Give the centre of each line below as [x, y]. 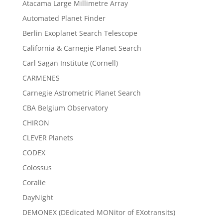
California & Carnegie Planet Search [82, 48]
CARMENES [41, 78]
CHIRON [36, 122]
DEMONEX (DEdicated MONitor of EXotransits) [99, 212]
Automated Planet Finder [64, 18]
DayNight [38, 197]
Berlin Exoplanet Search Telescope [80, 33]
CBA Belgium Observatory [65, 108]
